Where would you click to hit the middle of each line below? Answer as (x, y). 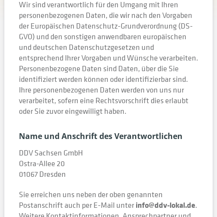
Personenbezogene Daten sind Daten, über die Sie (99, 68)
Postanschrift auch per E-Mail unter (77, 205)
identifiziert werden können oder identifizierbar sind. (103, 79)
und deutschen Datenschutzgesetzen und (86, 47)
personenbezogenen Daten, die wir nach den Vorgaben (105, 15)
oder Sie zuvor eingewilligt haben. (72, 111)
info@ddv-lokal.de (165, 205)
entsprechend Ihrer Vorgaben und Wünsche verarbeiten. (108, 58)
